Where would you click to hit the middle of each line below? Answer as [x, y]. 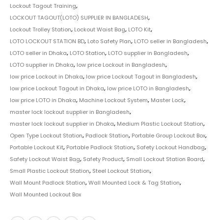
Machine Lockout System [113, 100]
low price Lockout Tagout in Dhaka [57, 88]
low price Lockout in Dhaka [46, 76]
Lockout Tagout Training [43, 6]
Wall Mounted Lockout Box [45, 194]
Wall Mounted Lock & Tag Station [134, 182]
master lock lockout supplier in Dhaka [62, 124]
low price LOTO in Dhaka [43, 100]
